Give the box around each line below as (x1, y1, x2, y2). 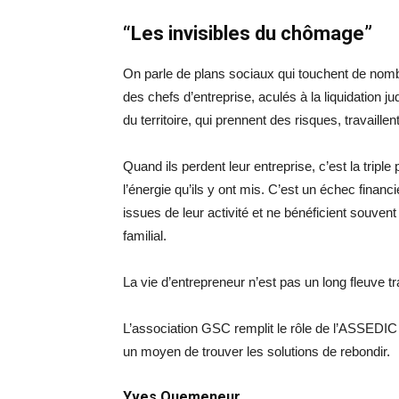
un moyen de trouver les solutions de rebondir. (123, 344, 390, 360)
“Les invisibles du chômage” (123, 22, 372, 45)
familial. (123, 228, 167, 244)
